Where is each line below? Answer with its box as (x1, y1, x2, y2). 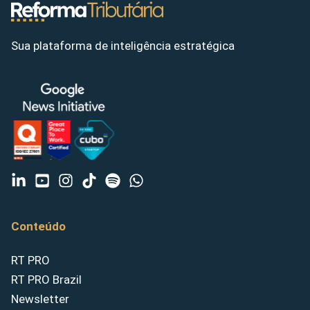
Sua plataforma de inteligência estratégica (11, 39, 235, 53)
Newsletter (11, 292, 69, 307)
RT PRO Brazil (11, 273, 82, 287)
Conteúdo (11, 219, 66, 234)
